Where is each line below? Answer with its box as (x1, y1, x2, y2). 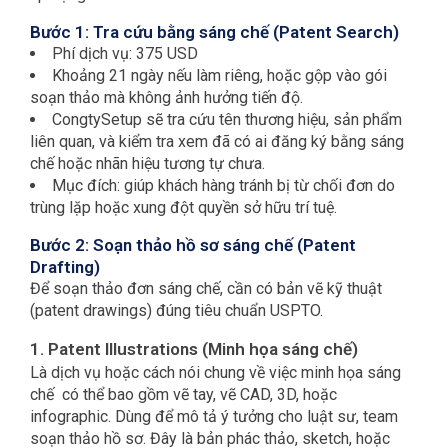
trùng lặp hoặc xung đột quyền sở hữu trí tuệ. (30, 198, 337, 218)
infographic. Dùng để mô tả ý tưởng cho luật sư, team (30, 407, 398, 427)
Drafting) (30, 257, 100, 278)
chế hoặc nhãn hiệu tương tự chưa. (30, 154, 265, 174)
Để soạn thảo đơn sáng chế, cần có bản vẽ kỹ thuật (30, 279, 382, 299)
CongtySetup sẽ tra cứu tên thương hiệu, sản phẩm (52, 110, 402, 130)
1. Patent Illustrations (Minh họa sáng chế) (30, 339, 358, 360)
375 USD (136, 44, 198, 64)
